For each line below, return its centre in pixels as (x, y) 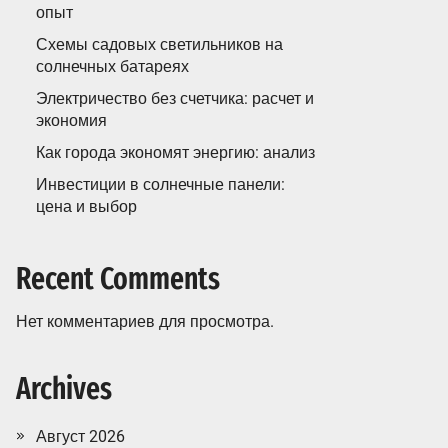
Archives (64, 389)
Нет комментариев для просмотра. (145, 321)
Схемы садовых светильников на (159, 44)
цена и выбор (86, 206)
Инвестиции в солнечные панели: (160, 184)
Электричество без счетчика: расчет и (175, 98)
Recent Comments (118, 279)
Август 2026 (80, 436)
